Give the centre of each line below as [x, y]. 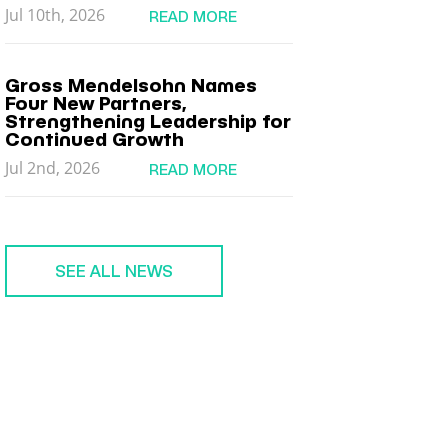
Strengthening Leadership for [148, 121]
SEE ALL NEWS [114, 271]
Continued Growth [95, 139]
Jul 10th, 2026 [55, 15]
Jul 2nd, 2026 [53, 168]
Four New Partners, [96, 103]
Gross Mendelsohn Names [131, 85]
